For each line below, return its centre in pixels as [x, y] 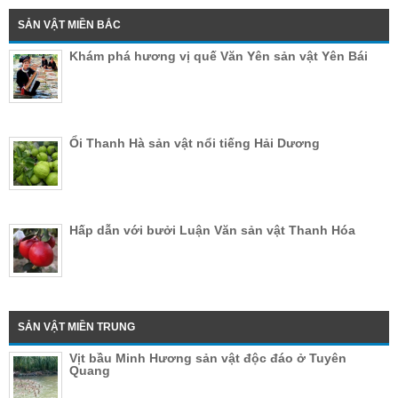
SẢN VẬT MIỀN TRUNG [76, 327]
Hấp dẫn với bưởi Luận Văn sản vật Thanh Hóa [212, 231]
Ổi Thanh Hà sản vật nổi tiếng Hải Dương [195, 143]
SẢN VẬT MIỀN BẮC [69, 25]
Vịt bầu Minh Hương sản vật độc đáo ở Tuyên [208, 358]
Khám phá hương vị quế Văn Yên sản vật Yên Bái [219, 56]
